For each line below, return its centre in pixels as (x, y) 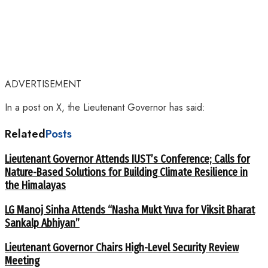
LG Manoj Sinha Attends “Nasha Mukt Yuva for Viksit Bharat (130, 210)
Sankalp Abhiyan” (42, 223)
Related (25, 133)
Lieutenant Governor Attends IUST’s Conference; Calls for (127, 159)
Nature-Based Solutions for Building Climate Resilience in (126, 173)
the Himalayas (35, 186)
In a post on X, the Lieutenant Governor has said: (105, 107)
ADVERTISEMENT (43, 84)
